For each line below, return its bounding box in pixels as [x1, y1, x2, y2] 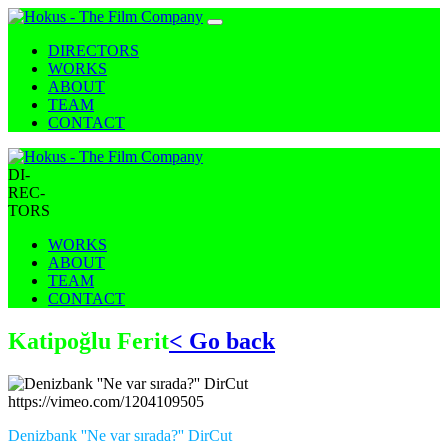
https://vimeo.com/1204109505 [8, 392, 204, 410]
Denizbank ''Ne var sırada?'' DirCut [8, 426, 232, 444]
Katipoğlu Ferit [8, 327, 169, 354]
